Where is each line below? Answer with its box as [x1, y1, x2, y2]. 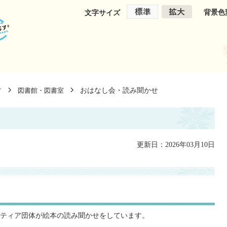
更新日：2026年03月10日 [137, 140, 215, 148]
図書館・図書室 [18, 87, 64, 94]
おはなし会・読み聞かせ [80, 86, 158, 94]
